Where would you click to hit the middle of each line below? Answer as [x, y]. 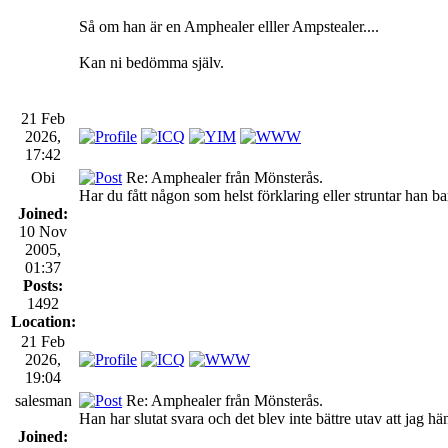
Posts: [43, 285]
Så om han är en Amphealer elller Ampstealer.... [229, 26]
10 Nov [43, 231]
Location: [43, 321]
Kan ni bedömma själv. [151, 62]
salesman [43, 400]
